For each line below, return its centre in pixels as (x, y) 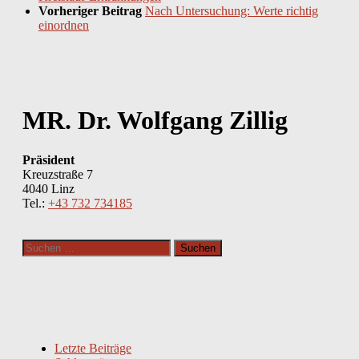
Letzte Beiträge (93, 348)
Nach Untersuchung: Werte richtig (232, 10)
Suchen (40, 245)
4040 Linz (48, 188)
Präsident (48, 159)
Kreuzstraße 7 (58, 174)
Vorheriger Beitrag (92, 10)
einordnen (64, 25)
